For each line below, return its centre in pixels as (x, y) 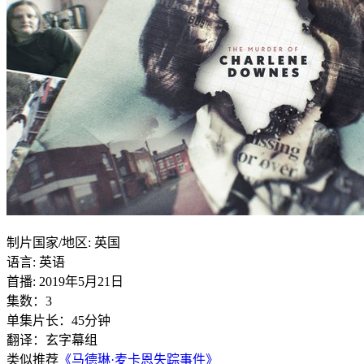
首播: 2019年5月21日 (65, 281)
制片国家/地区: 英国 (63, 242)
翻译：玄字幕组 (52, 340)
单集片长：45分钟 (58, 320)
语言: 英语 (36, 262)
